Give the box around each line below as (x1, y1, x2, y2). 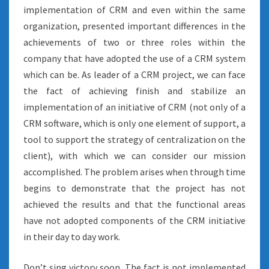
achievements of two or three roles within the (23, 36, 246, 48)
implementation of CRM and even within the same (23, 4, 246, 16)
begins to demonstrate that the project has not (23, 182, 246, 194)
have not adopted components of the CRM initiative (23, 214, 246, 226)
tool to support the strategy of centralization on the (23, 133, 246, 145)
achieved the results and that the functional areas (23, 198, 246, 210)
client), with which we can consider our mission (23, 150, 246, 162)
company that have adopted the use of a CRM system (23, 52, 246, 64)
